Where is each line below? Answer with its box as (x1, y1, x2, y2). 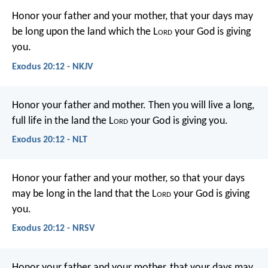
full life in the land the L (12, 115, 114, 127)
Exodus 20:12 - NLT (12, 135, 87, 145)
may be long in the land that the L (12, 188, 157, 200)
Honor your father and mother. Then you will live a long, (12, 99, 254, 111)
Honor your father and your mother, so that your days (12, 173, 245, 185)
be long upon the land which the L (12, 26, 158, 38)
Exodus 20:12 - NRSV (12, 224, 95, 234)
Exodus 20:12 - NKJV (12, 62, 93, 72)
